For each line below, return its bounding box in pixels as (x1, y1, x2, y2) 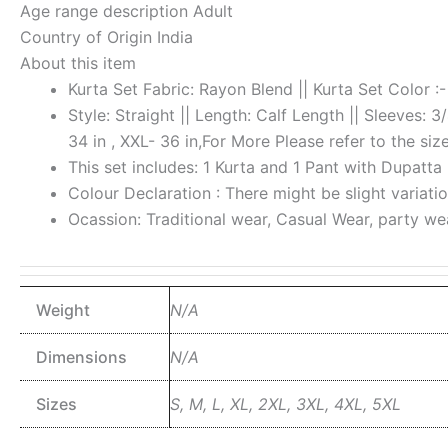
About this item (20, 52, 136, 73)
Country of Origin (20, 26, 157, 47)
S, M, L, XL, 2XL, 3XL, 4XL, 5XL (170, 393, 401, 414)
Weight (36, 299, 90, 320)
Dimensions (36, 346, 127, 367)
